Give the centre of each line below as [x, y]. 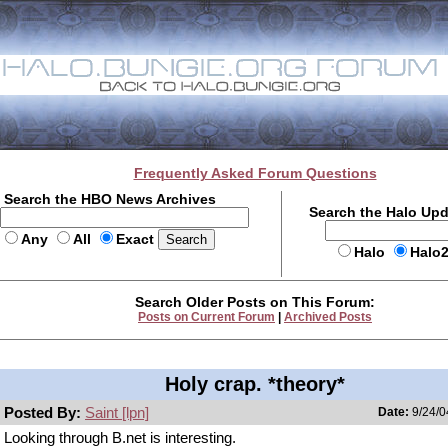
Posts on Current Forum [206, 317]
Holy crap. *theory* [255, 384]
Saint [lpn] [117, 412]
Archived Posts [328, 317]
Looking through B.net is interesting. [120, 437]
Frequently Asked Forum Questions [255, 173]
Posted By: [44, 412]
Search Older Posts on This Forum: [255, 302]
